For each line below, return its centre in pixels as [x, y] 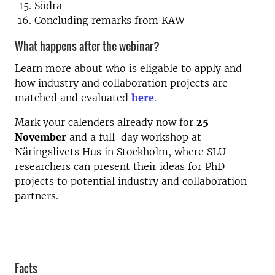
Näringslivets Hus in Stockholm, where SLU [120, 152]
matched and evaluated [73, 98]
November [41, 137]
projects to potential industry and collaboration [131, 181]
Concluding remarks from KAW [110, 20]
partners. [37, 196]
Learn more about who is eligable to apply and [128, 68]
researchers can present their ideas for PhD [120, 166]
